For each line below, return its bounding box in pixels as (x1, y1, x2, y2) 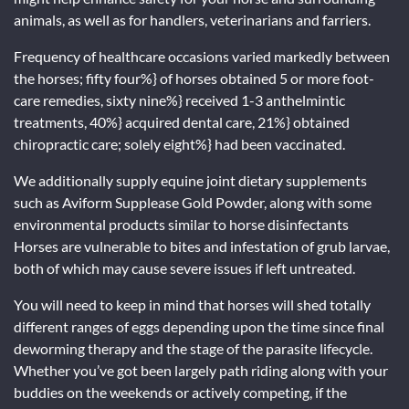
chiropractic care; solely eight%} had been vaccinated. (14, 135, 345, 152)
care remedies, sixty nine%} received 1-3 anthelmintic (14, 91, 345, 109)
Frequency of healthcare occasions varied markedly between (14, 47, 390, 65)
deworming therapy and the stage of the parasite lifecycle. (14, 340, 372, 357)
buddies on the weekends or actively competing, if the (14, 383, 347, 401)
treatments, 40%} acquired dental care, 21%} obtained (14, 113, 350, 131)
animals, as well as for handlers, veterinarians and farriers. (14, 11, 371, 28)
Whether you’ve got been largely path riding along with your (14, 362, 388, 379)
